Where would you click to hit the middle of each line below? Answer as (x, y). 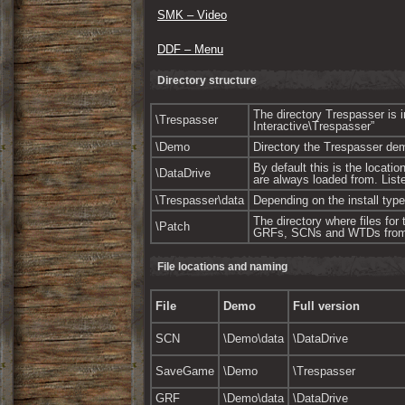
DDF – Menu (190, 49)
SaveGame (185, 371)
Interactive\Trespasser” (314, 126)
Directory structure (207, 80)
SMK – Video (192, 15)
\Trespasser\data (200, 200)
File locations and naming (222, 267)
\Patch (173, 226)
